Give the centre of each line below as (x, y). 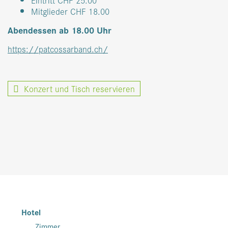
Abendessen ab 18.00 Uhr (60, 30)
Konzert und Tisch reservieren (77, 88)
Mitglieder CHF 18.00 (70, 11)
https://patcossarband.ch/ (58, 48)
